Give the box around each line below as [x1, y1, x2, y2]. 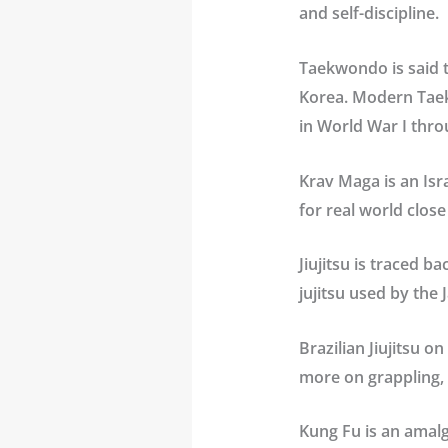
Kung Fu [298, 420, 365, 443]
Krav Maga [298, 169, 384, 192]
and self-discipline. [298, 2, 439, 25]
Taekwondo [298, 56, 392, 79]
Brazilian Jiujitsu [298, 336, 424, 359]
